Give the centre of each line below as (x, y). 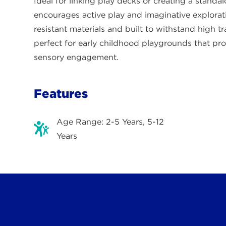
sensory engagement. (76, 57)
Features (61, 93)
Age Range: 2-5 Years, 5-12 (110, 122)
